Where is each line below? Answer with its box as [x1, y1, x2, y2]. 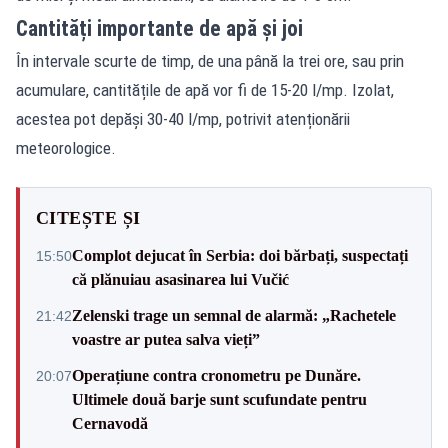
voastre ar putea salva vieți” [72, 331, 260, 349]
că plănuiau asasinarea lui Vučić [72, 271, 289, 289]
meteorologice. [16, 138, 116, 159]
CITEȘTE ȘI [36, 208, 141, 229]
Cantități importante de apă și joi [16, 16, 303, 42]
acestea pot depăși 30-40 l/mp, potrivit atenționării [16, 109, 350, 130]
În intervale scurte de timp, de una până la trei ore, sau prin [16, 51, 404, 72]
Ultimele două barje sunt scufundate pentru [72, 391, 367, 409]
